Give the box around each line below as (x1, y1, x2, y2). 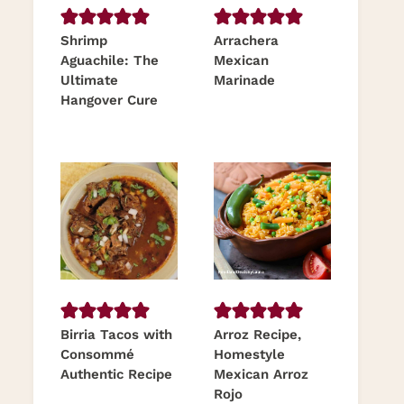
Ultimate (60, 72, 118, 89)
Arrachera (214, 32, 279, 50)
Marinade (214, 72, 275, 89)
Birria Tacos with (60, 326, 172, 344)
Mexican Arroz (214, 366, 308, 383)
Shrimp (60, 32, 107, 50)
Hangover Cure (60, 92, 158, 109)
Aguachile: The (60, 52, 159, 69)
